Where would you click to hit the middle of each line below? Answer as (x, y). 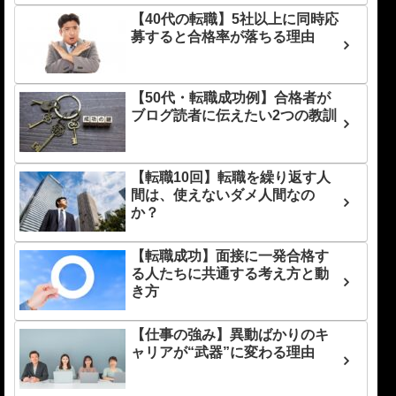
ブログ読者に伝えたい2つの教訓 (234, 116)
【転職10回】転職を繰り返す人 (231, 177)
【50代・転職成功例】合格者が (231, 98)
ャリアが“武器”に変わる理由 (223, 353)
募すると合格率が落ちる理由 (223, 36)
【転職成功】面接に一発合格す (230, 256)
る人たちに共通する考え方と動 (230, 274)
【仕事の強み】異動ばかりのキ (230, 335)
